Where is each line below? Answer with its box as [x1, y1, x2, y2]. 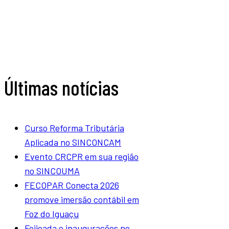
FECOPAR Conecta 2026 [25, 179, 119, 191]
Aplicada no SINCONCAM [25, 136, 121, 148]
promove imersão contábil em [25, 193, 139, 205]
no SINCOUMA [25, 165, 80, 176]
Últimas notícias [4, 75, 119, 100]
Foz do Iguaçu [25, 208, 79, 219]
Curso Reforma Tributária [25, 122, 124, 133]
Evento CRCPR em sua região [25, 150, 139, 162]
